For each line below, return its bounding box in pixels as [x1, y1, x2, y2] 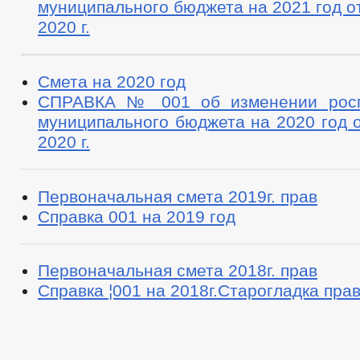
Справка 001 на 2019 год [38, 207, 235, 226]
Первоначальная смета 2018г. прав [38, 261, 317, 280]
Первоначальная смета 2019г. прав [38, 186, 317, 206]
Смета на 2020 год [38, 72, 186, 92]
